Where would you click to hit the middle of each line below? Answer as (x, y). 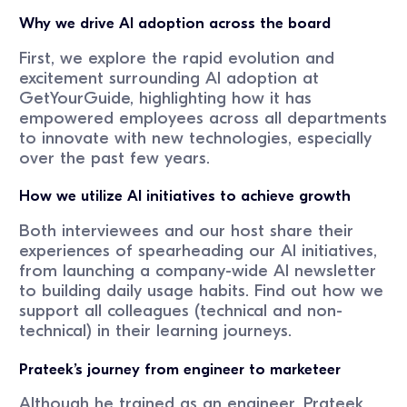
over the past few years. (115, 159)
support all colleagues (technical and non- (181, 311)
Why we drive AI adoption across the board (175, 24)
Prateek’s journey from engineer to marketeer (180, 369)
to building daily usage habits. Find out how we (202, 291)
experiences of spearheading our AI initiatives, (199, 251)
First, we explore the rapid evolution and (177, 59)
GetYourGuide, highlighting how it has (166, 99)
